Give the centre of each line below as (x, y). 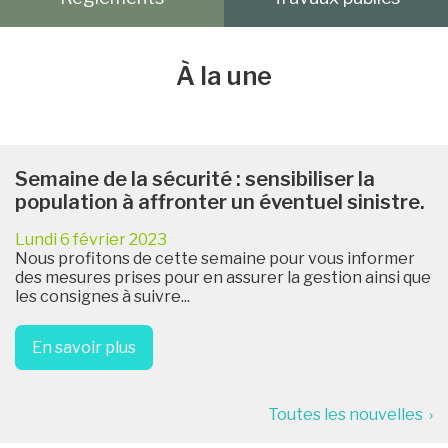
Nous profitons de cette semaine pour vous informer (215, 259)
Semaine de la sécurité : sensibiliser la (195, 179)
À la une (224, 76)
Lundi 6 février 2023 (91, 240)
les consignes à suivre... (102, 297)
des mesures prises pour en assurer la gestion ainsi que (223, 278)
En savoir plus (84, 347)
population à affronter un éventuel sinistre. (220, 202)
